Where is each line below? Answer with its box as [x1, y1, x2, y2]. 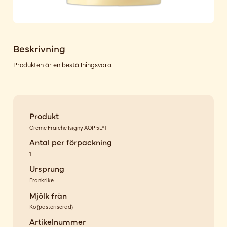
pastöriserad [38, 203, 71, 211]
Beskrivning [13, 41, 65, 55]
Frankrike [29, 176, 54, 184]
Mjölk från [29, 189, 67, 201]
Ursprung [29, 163, 64, 174]
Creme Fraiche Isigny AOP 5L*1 [29, 123, 106, 131]
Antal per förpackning [29, 136, 112, 148]
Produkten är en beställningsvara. [13, 60, 113, 69]
